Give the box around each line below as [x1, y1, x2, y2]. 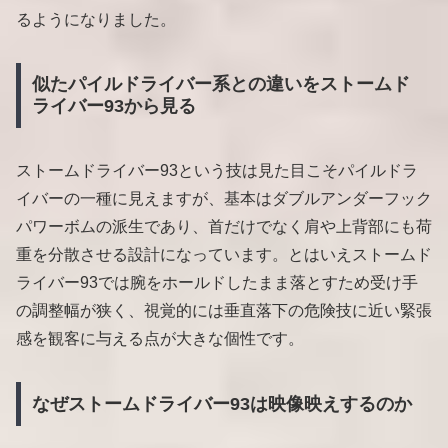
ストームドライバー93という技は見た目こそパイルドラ [16, 162, 418, 180]
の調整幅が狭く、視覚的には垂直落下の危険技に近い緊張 [16, 302, 432, 320]
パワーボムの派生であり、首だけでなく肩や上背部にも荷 [16, 218, 432, 236]
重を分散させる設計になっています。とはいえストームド [16, 246, 432, 264]
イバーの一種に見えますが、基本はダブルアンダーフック [16, 190, 432, 208]
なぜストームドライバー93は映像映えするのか [31, 393, 412, 414]
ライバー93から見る [31, 96, 196, 117]
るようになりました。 [16, 10, 176, 28]
